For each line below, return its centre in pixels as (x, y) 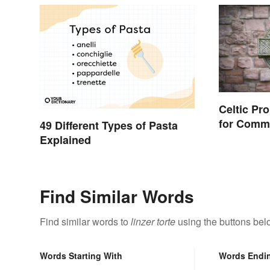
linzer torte (153, 221)
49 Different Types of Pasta (109, 125)
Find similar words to (85, 221)
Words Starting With (81, 255)
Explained (65, 140)
